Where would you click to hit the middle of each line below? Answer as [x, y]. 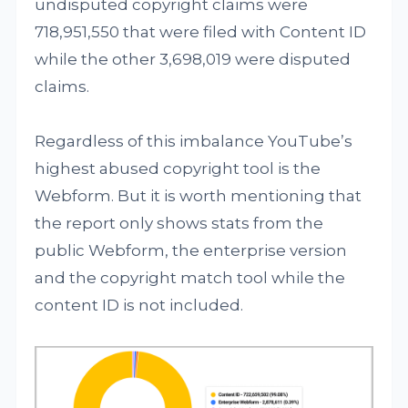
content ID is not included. [139, 305]
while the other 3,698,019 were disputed [193, 59]
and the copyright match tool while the [190, 278]
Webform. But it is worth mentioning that [199, 196]
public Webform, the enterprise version [191, 250]
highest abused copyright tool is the [178, 168]
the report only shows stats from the [179, 223]
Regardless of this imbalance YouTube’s [194, 141]
